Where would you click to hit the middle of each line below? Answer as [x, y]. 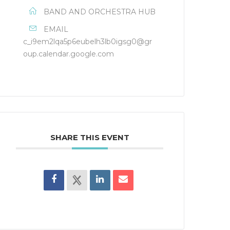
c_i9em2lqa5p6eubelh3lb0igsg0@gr [88, 41]
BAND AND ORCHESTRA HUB [100, 12]
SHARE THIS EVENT [90, 137]
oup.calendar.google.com [69, 54]
